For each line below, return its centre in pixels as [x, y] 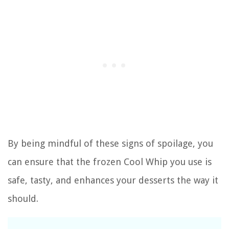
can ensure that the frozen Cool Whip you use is [110, 162]
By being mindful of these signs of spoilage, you [110, 143]
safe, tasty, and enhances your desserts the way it [113, 180]
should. [23, 198]
